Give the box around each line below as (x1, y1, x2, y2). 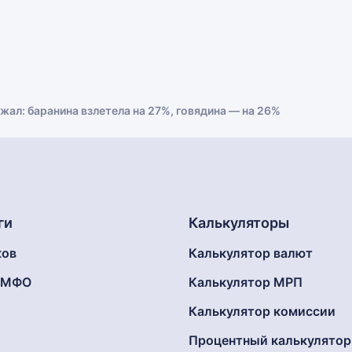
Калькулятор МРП (189, 274, 302, 290)
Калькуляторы (189, 214, 289, 231)
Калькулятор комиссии (189, 303, 335, 319)
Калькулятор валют (189, 245, 313, 261)
